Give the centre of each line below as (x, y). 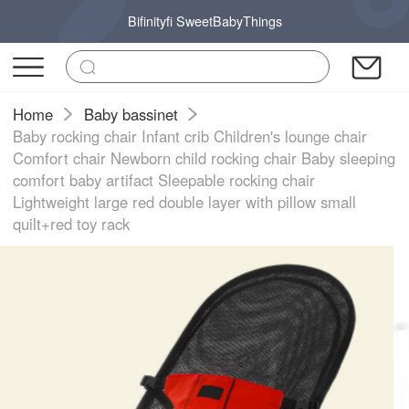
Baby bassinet (131, 114)
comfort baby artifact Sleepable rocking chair (164, 179)
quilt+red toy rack (72, 223)
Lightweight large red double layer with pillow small (185, 201)
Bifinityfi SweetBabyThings (204, 21)
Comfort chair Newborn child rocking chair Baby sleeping (204, 157)
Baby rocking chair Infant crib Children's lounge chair (190, 136)
